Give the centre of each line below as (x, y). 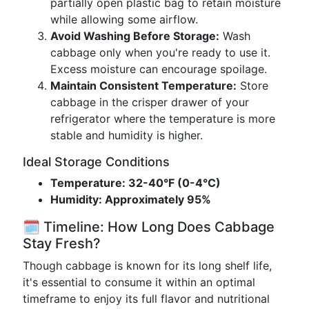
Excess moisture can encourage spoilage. (159, 69)
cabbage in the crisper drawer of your (150, 102)
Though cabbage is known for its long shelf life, (147, 266)
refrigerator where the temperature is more (163, 119)
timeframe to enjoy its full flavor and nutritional (146, 299)
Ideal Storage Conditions (96, 162)
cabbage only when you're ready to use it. (160, 52)
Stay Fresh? (62, 243)
